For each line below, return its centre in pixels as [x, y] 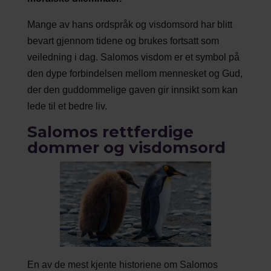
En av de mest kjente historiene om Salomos [122, 264]
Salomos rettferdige [110, 132]
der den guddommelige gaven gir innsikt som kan [132, 90]
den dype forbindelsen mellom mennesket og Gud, [135, 73]
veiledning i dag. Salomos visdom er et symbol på [133, 57]
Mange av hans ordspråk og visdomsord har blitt [129, 24]
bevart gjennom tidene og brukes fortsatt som [123, 41]
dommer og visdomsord [126, 147]
